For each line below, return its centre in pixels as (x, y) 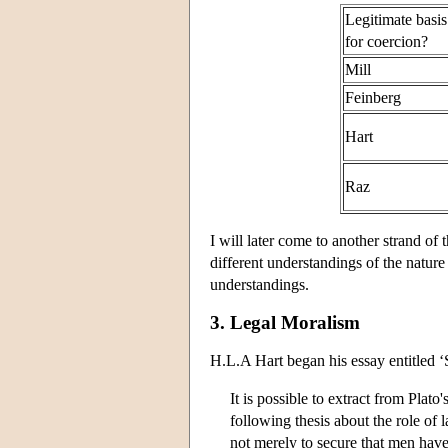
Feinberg (372, 97)
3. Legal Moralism (285, 322)
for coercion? (386, 41)
